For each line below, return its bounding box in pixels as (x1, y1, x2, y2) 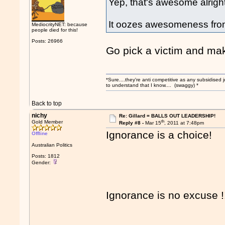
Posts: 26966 (32, 38, 63, 44)
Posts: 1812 (32, 153, 60, 159)
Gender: (32, 160, 53, 165)
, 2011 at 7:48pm (164, 120, 204, 126)
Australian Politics (32, 142, 73, 148)
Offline (32, 131, 48, 136)
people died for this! (32, 27, 78, 33)
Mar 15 (145, 120, 161, 126)
